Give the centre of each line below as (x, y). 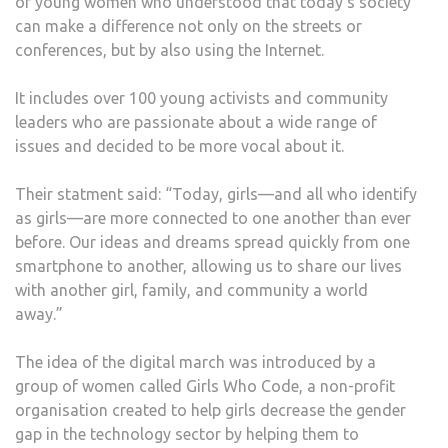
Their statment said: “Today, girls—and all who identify (216, 194)
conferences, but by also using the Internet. (169, 50)
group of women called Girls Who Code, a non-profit (205, 386)
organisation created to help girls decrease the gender (210, 410)
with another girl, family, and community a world (191, 290)
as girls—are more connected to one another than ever (213, 218)
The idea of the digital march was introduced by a (195, 362)
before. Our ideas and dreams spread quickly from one (212, 242)
